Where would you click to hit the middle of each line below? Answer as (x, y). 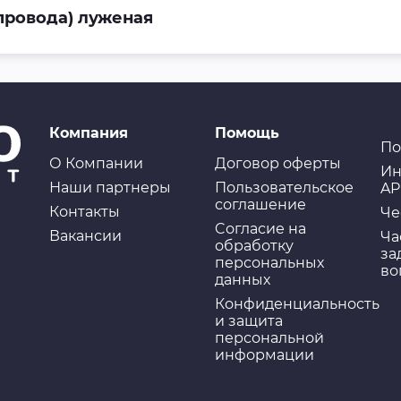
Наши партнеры (110, 188)
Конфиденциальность (297, 304)
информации (264, 355)
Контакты (84, 212)
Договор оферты (277, 163)
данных (242, 280)
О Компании (96, 163)
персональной (269, 338)
